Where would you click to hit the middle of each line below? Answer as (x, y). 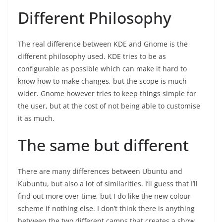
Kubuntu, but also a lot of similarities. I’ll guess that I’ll (108, 184)
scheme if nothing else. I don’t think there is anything (106, 209)
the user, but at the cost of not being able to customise (109, 106)
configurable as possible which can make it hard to (102, 69)
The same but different (103, 145)
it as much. (36, 118)
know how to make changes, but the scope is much (102, 81)
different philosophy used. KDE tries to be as (92, 56)
